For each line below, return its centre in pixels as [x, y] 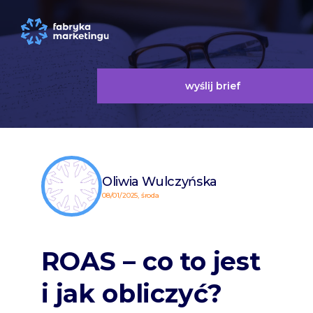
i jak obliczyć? [132, 293]
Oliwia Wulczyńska [160, 181]
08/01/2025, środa [131, 195]
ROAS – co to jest [151, 261]
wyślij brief [212, 86]
